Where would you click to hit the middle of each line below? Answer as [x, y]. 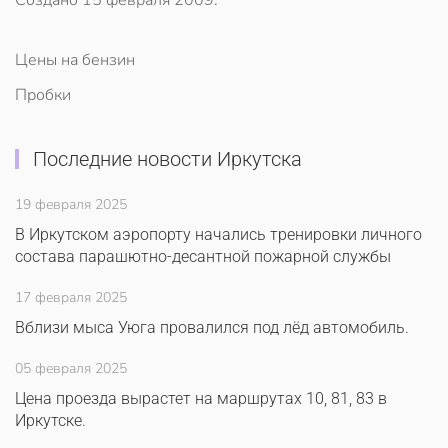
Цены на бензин [75, 60]
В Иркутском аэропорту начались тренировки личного [218, 234]
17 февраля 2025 [71, 297]
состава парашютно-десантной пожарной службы [203, 256]
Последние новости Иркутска [167, 159]
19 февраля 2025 [71, 204]
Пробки [43, 95]
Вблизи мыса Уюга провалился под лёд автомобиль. [212, 327]
